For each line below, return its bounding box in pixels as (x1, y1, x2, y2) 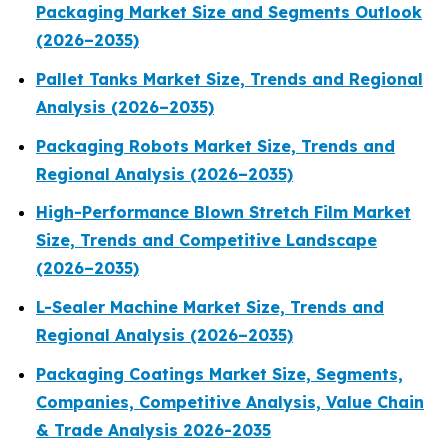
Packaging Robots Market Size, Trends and (36, 135, 395, 156)
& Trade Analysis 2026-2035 (36, 419, 271, 440)
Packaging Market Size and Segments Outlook (36, 2, 422, 23)
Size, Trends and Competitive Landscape (36, 230, 377, 251)
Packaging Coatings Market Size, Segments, (36, 363, 403, 384)
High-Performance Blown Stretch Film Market (36, 202, 411, 223)
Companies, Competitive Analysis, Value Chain (36, 391, 424, 412)
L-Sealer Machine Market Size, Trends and (36, 296, 384, 317)
